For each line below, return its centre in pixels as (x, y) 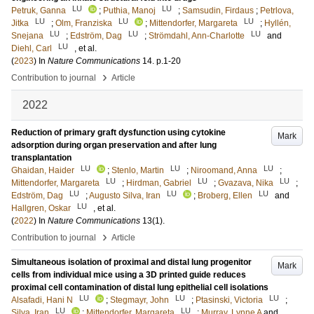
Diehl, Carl (32, 48)
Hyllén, (278, 23)
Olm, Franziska (84, 23)
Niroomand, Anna (224, 170)
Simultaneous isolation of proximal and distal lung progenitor (131, 262)
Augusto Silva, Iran (125, 196)
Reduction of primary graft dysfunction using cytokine (118, 132)
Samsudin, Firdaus (218, 11)
